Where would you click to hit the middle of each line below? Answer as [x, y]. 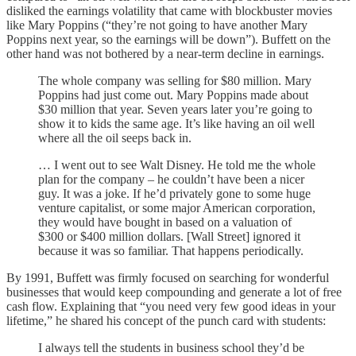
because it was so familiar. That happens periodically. [171, 250]
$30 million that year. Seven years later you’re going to [175, 109]
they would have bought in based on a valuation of [165, 222]
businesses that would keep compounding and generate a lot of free [174, 292]
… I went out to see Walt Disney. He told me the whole [177, 164]
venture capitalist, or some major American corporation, [177, 207]
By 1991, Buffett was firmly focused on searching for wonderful [168, 277]
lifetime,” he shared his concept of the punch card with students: [166, 320]
